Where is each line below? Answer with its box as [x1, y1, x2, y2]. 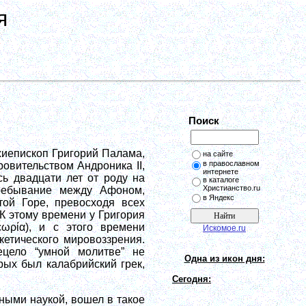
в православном [203, 159, 260, 167]
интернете [203, 167, 238, 176]
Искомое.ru [203, 223, 246, 233]
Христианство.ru [203, 184, 260, 192]
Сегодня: [172, 274, 211, 284]
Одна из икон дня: [184, 253, 265, 264]
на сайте [203, 150, 233, 158]
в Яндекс [203, 193, 234, 201]
